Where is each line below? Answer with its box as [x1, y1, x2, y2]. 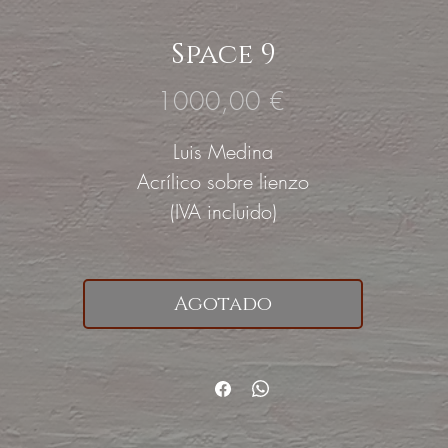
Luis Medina [173, 138, 273, 165]
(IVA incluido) [169, 198, 277, 225]
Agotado [174, 291, 272, 317]
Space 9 [170, 36, 276, 73]
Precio [283, 83, 347, 117]
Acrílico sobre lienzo [137, 168, 309, 195]
